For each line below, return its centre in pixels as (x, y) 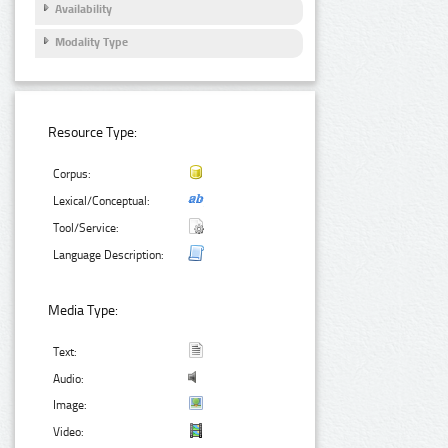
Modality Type (91, 41)
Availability (83, 9)
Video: (69, 431)
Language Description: (109, 255)
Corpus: (72, 174)
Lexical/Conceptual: (102, 201)
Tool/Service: (86, 228)
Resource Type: (93, 133)
